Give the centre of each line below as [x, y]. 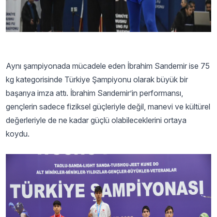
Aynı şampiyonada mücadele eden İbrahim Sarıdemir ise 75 [108, 66]
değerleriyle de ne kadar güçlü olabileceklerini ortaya [96, 120]
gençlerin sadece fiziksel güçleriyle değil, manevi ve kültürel [108, 107]
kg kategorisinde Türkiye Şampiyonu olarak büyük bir [97, 79]
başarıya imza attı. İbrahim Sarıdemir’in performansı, [94, 93]
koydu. [18, 134]
